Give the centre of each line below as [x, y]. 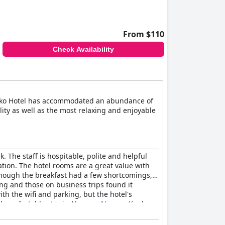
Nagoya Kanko [125, 204]
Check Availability [83, 49]
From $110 [144, 34]
